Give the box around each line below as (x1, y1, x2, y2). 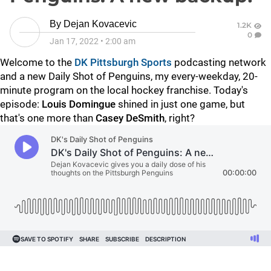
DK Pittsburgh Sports (74, 56, 172, 68)
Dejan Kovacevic (64, 19, 137, 29)
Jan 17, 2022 (50, 36, 99, 46)
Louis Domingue (42, 98, 116, 110)
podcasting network (172, 56, 266, 68)
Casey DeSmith (96, 112, 165, 124)
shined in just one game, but (116, 98, 245, 110)
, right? (165, 112, 195, 124)
